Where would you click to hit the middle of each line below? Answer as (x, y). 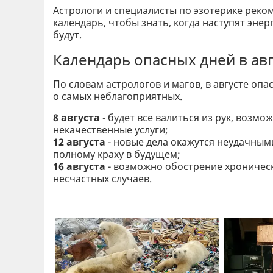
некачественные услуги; (111, 130)
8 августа (78, 118)
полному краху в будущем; (117, 154)
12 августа (80, 142)
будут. (67, 35)
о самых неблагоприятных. (118, 97)
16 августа (80, 167)
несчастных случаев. (102, 179)
